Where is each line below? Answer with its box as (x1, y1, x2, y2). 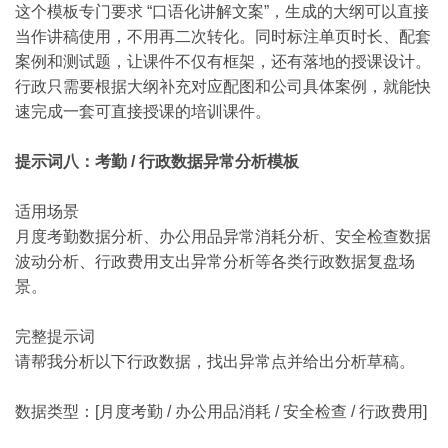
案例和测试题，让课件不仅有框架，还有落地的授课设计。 (15, 53, 431, 70)
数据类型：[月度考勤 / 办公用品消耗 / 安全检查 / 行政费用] (15, 403, 427, 420)
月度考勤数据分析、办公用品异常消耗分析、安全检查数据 (15, 228, 431, 245)
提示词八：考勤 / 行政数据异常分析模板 (15, 153, 299, 170)
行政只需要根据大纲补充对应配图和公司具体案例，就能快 (15, 78, 431, 95)
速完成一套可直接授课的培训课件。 (15, 103, 271, 120)
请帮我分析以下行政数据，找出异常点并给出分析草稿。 (15, 353, 415, 370)
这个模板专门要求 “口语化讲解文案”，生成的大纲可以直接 (15, 3, 429, 20)
